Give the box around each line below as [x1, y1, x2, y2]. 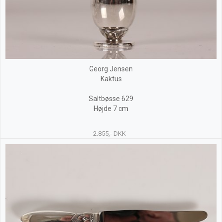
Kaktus [100, 75, 122, 83]
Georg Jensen [89, 65, 133, 73]
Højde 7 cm [94, 105, 128, 113]
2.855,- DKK [93, 130, 126, 138]
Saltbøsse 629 [89, 95, 133, 103]
